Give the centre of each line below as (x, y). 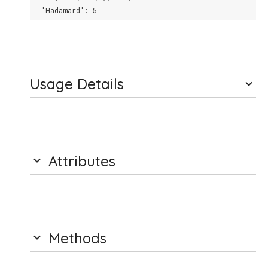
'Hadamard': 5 (65, 10)
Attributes (80, 161)
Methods (75, 238)
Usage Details (77, 84)
